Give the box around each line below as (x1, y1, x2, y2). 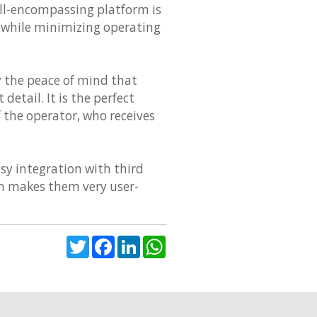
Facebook (115, 234, 166, 250)
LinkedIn (140, 234, 186, 250)
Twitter (89, 234, 128, 250)
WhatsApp (166, 234, 221, 250)
